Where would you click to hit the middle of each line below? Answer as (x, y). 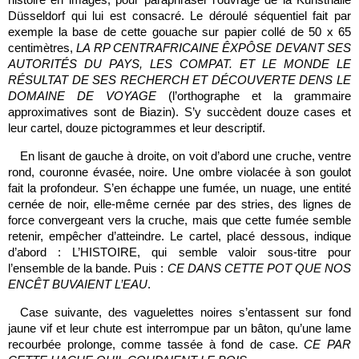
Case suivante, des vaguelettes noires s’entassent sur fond (186, 312)
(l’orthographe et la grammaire (254, 96)
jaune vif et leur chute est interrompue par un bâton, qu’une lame (179, 328)
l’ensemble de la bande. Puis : (88, 268)
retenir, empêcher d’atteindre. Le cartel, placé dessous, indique (179, 236)
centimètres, (42, 48)
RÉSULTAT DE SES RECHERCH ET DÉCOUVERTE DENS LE (179, 80)
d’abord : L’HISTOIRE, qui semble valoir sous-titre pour (179, 252)
